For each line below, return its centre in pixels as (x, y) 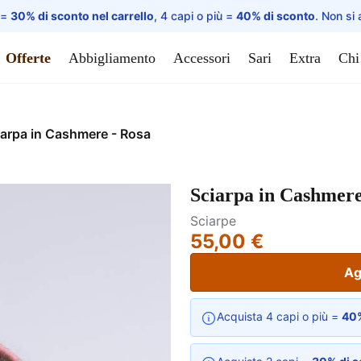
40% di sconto (276, 16)
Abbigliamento (112, 58)
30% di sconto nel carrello (82, 16)
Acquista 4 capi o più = (279, 316)
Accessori (202, 58)
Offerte (28, 58)
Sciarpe (213, 221)
